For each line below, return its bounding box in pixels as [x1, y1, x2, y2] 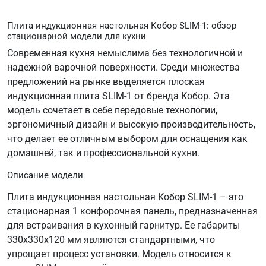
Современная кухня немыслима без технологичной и [7, 47, 243, 59]
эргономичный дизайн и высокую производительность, [7, 118, 255, 130]
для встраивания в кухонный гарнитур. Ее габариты [7, 219, 240, 231]
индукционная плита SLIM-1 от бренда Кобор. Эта [7, 90, 230, 102]
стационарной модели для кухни [7, 30, 146, 42]
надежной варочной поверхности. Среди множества [7, 61, 240, 73]
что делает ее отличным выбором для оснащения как [7, 132, 248, 144]
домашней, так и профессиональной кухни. [7, 147, 199, 159]
